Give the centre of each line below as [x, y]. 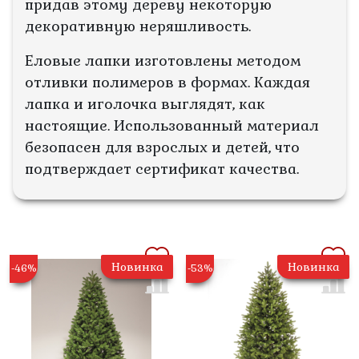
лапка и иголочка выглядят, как [145, 104]
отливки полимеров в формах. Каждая [167, 82]
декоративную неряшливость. [138, 26]
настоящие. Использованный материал [172, 125]
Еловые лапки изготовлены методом [163, 61]
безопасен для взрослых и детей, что [162, 147]
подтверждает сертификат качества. [162, 169]
